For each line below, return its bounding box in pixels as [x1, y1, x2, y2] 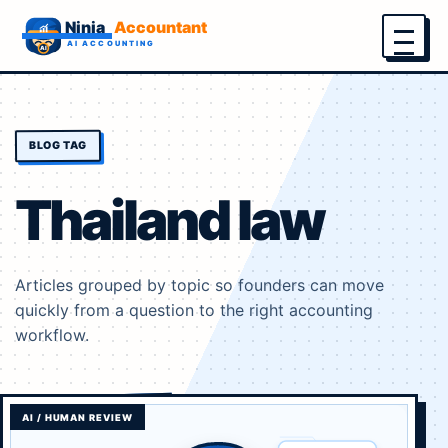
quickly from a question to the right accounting [15, 300, 373, 320]
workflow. [15, 325, 89, 345]
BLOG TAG [28, 138, 88, 153]
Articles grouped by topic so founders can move [15, 275, 384, 295]
